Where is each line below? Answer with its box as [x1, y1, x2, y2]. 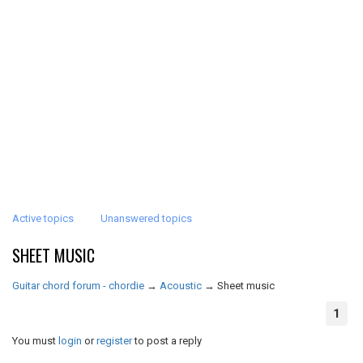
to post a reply [132, 335, 202, 347]
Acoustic [160, 280, 202, 292]
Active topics [12, 212, 74, 224]
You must [12, 335, 58, 347]
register [96, 335, 132, 347]
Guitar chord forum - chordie [12, 280, 144, 292]
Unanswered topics [100, 212, 192, 224]
